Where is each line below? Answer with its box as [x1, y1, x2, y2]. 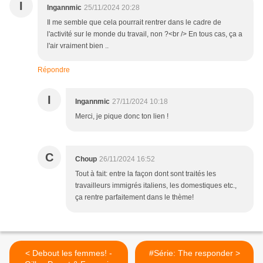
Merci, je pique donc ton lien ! [75, 112, 168, 121]
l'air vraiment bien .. [47, 42, 109, 50]
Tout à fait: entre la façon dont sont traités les [75, 170, 216, 178]
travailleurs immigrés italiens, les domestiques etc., [75, 181, 237, 190]
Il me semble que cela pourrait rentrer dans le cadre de [47, 18, 221, 27]
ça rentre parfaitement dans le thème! [75, 193, 194, 202]
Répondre [38, 66, 70, 75]
